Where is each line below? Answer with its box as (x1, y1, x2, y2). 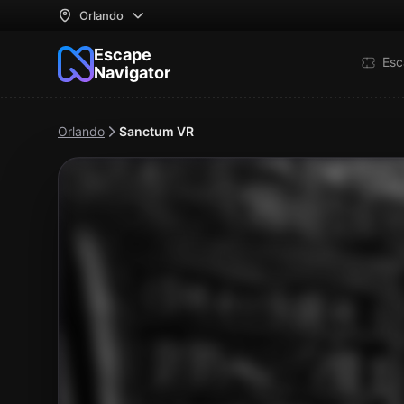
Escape (94, 45, 151, 64)
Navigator (94, 63, 170, 82)
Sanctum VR (119, 124, 194, 139)
